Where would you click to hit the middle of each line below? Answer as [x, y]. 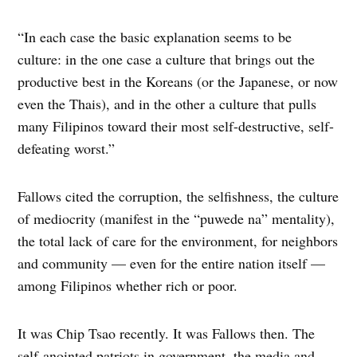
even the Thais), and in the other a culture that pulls [167, 104]
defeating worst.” [67, 149]
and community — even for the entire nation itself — [172, 263]
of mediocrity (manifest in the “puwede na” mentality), [177, 219]
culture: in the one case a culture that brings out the [167, 59]
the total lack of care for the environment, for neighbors [178, 241]
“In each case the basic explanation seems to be [155, 37]
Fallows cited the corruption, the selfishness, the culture [178, 196]
